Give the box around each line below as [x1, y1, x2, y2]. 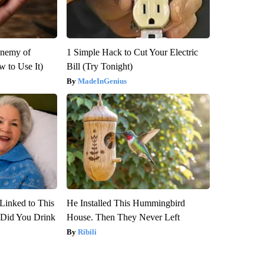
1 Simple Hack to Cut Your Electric [66, 47, 198, 57]
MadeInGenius [77, 76, 127, 85]
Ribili [77, 227, 97, 236]
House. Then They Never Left [66, 212, 180, 222]
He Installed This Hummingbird [66, 197, 185, 208]
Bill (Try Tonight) [66, 61, 133, 71]
